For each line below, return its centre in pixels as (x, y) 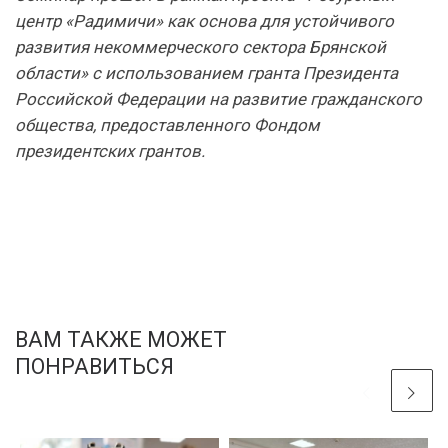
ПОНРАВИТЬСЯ (94, 366)
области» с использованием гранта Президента (206, 72)
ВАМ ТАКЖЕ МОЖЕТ (121, 339)
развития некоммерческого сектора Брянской (200, 46)
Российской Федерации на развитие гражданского (218, 98)
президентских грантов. (110, 150)
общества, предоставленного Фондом (167, 124)
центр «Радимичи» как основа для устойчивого (204, 20)
